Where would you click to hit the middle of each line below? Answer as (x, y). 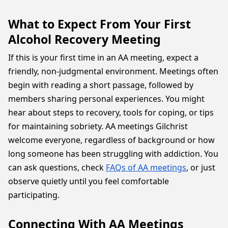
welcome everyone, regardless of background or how (111, 140)
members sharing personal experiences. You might (106, 99)
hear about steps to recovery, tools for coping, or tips (111, 112)
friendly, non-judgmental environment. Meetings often (113, 71)
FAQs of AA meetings (146, 167)
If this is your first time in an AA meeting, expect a (103, 58)
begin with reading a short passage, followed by (101, 85)
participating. (34, 195)
